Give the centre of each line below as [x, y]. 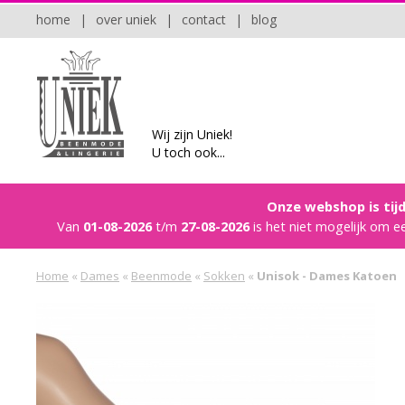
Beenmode [161, 276]
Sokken [224, 276]
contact [204, 19]
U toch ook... [188, 152]
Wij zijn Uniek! [192, 134]
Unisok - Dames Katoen [327, 276]
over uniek [126, 19]
